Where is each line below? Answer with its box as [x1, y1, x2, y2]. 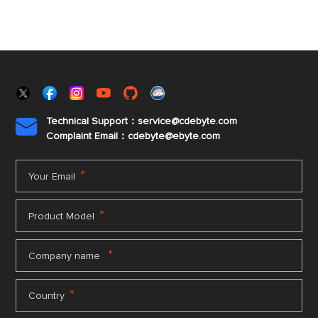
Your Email [28, 172, 76, 182]
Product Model [28, 212, 95, 221]
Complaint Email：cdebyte [46, 131, 165, 141]
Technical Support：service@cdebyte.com [46, 116, 238, 126]
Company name [28, 251, 104, 261]
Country [28, 291, 65, 301]
